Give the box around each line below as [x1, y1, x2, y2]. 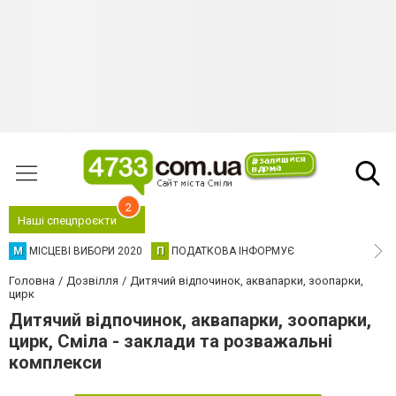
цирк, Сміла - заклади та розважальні [9, 331, 332, 352]
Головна [9, 274, 55, 287]
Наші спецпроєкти [18, 214, 117, 227]
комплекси [9, 352, 102, 373]
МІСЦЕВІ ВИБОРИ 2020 [29, 245, 142, 257]
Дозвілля [66, 274, 118, 287]
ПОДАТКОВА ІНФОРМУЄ [171, 245, 294, 257]
